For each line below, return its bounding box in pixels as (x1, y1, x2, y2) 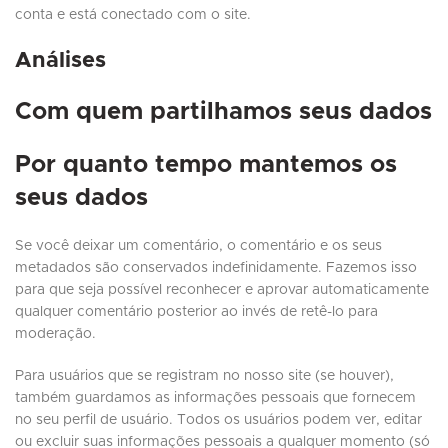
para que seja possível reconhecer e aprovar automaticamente (15, 283, 429, 298)
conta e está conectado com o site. (15, 8, 251, 23)
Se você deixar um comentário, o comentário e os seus (15, 239, 382, 254)
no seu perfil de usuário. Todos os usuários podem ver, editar (15, 413, 422, 428)
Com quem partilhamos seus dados (15, 100, 432, 125)
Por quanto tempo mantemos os (15, 153, 397, 178)
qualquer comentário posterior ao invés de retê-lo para (15, 305, 378, 320)
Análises (15, 50, 106, 73)
